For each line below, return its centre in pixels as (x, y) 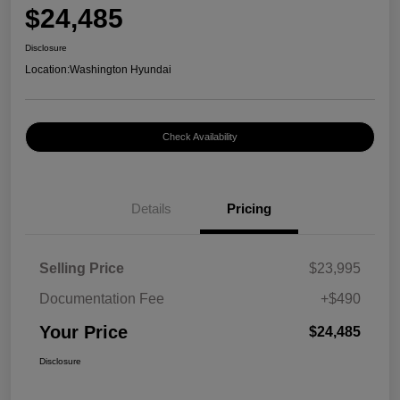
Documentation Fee (102, 299)
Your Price (83, 333)
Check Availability (200, 137)
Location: (47, 70)
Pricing (249, 209)
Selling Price (82, 269)
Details (151, 209)
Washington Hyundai (121, 70)
